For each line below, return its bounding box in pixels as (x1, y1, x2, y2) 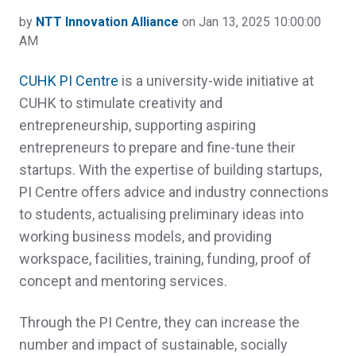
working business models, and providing (19, 227, 272, 245)
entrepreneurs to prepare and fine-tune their (19, 138, 296, 156)
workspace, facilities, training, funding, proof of (19, 250, 311, 267)
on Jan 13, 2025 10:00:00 (179, 14, 321, 29)
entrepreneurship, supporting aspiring (19, 116, 256, 133)
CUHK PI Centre (19, 72, 118, 89)
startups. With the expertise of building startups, (19, 161, 322, 178)
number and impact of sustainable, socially (19, 335, 288, 353)
